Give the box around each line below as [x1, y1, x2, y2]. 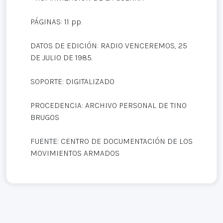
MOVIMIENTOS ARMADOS [30, 148, 119, 158]
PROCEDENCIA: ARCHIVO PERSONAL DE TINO [30, 100, 187, 110]
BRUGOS [30, 112, 59, 122]
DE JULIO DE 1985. [30, 52, 93, 62]
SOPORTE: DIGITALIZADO [30, 76, 114, 86]
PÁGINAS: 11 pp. [30, 16, 82, 26]
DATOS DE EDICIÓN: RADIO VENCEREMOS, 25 [30, 40, 187, 50]
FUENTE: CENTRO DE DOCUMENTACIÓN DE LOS [30, 136, 193, 146]
